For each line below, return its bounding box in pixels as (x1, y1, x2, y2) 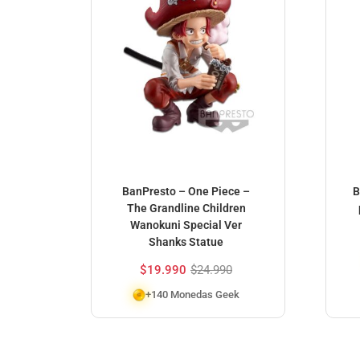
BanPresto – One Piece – (122, 184, 250, 198)
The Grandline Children (126, 201, 246, 215)
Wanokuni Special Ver (130, 218, 242, 231)
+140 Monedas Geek (145, 288, 239, 301)
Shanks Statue (149, 235, 223, 248)
